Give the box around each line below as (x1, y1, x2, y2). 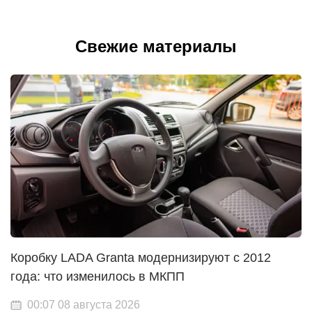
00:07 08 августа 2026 (27, 298, 140, 311)
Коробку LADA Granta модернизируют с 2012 (10, 250, 271, 265)
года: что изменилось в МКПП (10, 269, 185, 283)
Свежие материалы (75, 36, 237, 56)
